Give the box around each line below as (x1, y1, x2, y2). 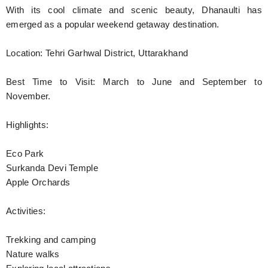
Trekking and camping (6, 234, 96, 245)
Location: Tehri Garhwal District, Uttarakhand (6, 48, 188, 58)
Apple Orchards (6, 177, 71, 187)
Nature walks (6, 249, 60, 259)
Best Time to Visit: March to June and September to (6, 77, 262, 87)
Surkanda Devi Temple (6, 163, 98, 173)
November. (6, 91, 51, 101)
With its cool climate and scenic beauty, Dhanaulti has (6, 5, 262, 15)
